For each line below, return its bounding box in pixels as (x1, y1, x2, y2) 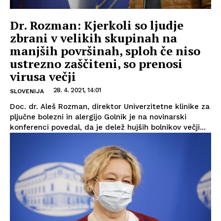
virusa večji (10, 68, 76, 84)
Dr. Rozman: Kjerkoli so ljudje (10, 17, 184, 33)
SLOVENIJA (10, 87, 44, 95)
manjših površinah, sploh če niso (10, 42, 200, 59)
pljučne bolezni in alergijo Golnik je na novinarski (10, 112, 186, 121)
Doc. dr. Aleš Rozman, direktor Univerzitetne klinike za (10, 102, 210, 111)
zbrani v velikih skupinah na (10, 30, 177, 46)
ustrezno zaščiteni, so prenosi (10, 55, 183, 72)
